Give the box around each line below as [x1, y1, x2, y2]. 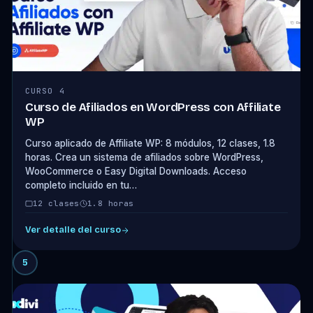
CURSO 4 [24, 86, 65, 96]
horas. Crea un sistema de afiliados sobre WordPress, [24, 152, 263, 163]
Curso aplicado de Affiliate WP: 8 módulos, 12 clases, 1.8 [24, 138, 275, 149]
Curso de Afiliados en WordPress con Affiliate [24, 100, 281, 115]
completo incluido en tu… [24, 180, 137, 191]
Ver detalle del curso [24, 224, 121, 235]
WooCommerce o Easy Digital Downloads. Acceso [24, 166, 247, 177]
